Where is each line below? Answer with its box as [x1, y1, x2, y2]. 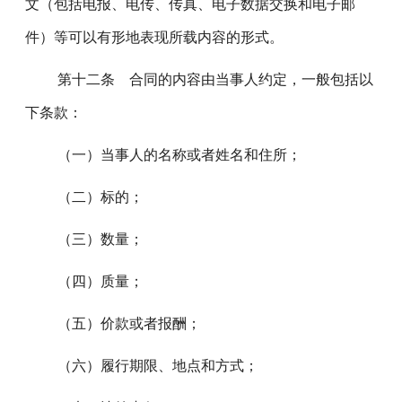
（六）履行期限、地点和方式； [43, 358, 259, 373]
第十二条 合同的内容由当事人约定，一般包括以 [43, 72, 374, 87]
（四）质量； [43, 274, 144, 289]
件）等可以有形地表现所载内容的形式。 [25, 30, 284, 45]
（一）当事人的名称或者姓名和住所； [43, 147, 302, 162]
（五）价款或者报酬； [43, 316, 202, 331]
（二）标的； [43, 189, 144, 205]
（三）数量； [43, 232, 144, 247]
